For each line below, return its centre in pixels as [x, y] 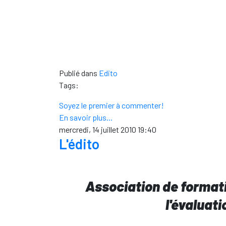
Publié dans [78, 73]
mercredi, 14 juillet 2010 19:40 [108, 129]
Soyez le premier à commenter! [111, 105]
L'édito [79, 144]
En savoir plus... [86, 117]
